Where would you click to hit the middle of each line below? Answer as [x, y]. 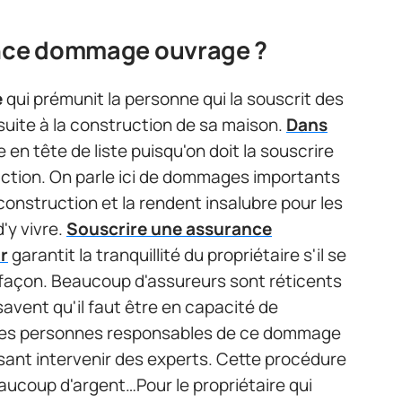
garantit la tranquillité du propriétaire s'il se [177, 255]
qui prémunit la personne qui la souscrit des [173, 99]
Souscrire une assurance [169, 229]
